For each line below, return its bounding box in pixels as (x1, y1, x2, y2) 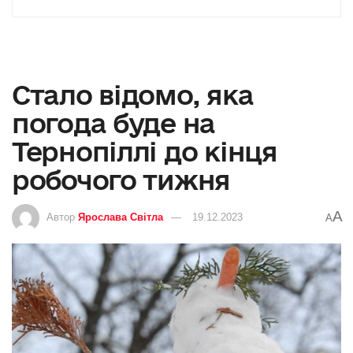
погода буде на (12, 108, 216, 139)
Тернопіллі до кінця (12, 136, 277, 167)
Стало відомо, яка (12, 80, 254, 110)
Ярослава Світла (78, 211, 163, 224)
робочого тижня (12, 165, 231, 195)
